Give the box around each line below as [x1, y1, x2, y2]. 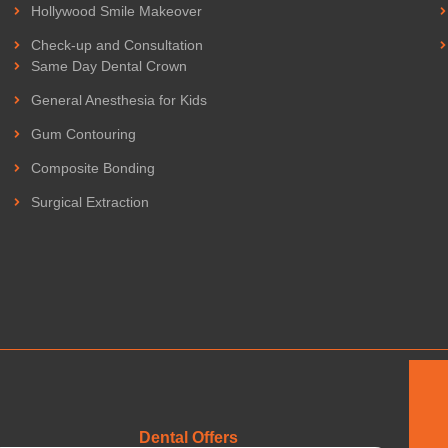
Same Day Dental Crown [31, 57, 187, 74]
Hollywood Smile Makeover [31, 2, 202, 19]
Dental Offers [138, 428, 238, 446]
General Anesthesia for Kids [31, 91, 207, 108]
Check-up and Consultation [31, 36, 203, 53]
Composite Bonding [31, 159, 155, 176]
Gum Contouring [31, 125, 136, 142]
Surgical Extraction [31, 193, 149, 210]
